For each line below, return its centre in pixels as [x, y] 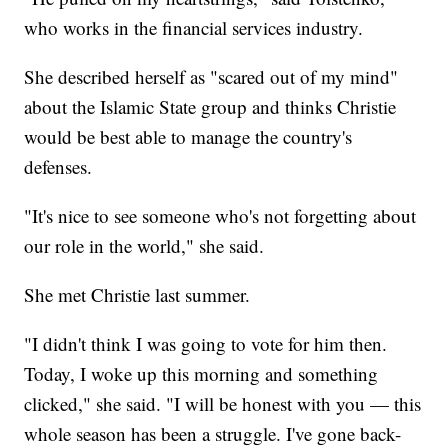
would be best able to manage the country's [188, 137]
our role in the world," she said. [144, 246]
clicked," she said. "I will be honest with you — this [223, 404]
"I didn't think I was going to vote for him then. [206, 344]
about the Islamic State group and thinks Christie [210, 107]
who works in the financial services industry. [194, 28]
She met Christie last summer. [137, 295]
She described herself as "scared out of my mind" [211, 77]
